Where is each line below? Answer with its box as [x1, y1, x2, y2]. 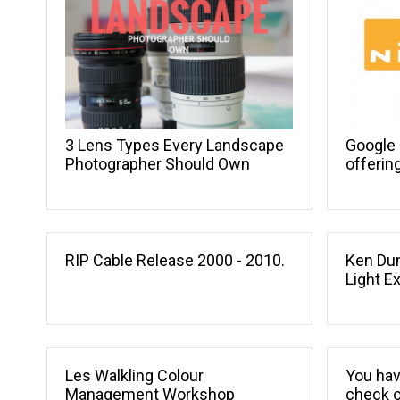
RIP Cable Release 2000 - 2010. [65, 250, 285, 270]
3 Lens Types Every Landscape [65, 135, 284, 154]
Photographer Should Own [65, 154, 250, 173]
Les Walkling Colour [65, 365, 204, 385]
